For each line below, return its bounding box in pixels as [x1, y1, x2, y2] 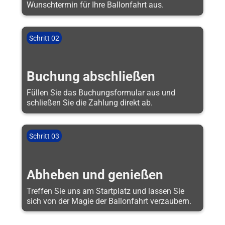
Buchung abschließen [26, 69, 155, 84]
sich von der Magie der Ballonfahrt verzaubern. [26, 196, 191, 206]
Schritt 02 [29, 34, 60, 42]
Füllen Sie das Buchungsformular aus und [26, 88, 175, 98]
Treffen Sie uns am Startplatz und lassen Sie [26, 186, 184, 196]
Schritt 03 [29, 132, 60, 140]
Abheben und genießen [26, 167, 163, 182]
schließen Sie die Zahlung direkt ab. [26, 98, 153, 108]
